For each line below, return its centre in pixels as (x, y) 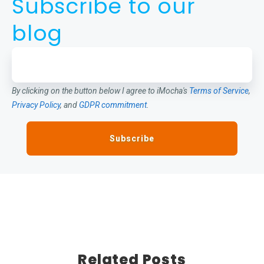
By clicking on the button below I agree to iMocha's (100, 91)
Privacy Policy (36, 105)
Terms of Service (219, 91)
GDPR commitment (113, 105)
